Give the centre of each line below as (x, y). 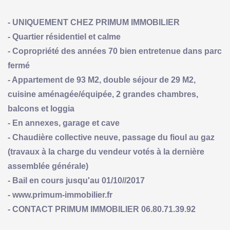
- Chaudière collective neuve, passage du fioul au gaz (111, 137)
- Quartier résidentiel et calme (64, 36)
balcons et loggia (41, 108)
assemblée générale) (48, 166)
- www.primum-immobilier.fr (60, 195)
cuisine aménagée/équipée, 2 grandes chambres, (103, 94)
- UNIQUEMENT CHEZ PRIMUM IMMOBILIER (94, 22)
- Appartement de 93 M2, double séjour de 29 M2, (102, 80)
